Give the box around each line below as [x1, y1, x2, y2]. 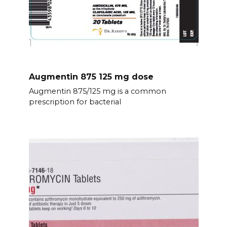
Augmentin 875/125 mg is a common [28, 87, 166, 96]
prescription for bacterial [28, 97, 121, 107]
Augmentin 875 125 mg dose [28, 71, 154, 82]
